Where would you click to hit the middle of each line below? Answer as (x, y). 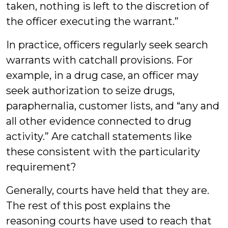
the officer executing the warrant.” (92, 21)
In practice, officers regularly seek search (107, 45)
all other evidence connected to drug (99, 121)
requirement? (41, 167)
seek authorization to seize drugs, (90, 91)
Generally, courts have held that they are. (108, 190)
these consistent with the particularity (103, 152)
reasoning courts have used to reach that (109, 221)
